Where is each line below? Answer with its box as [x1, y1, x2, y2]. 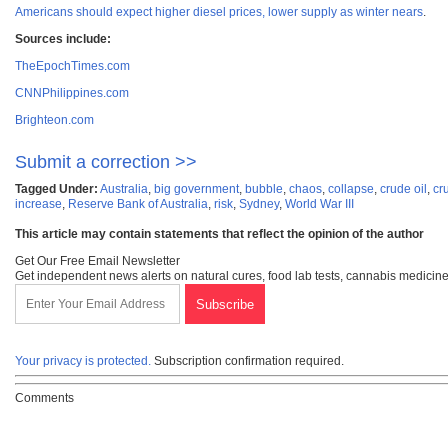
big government [154, 182, 239, 197]
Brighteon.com [15, 113, 94, 128]
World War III [285, 197, 354, 212]
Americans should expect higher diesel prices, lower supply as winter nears [15, 5, 423, 20]
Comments [15, 391, 74, 406]
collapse [328, 182, 374, 197]
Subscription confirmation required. [151, 354, 344, 369]
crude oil [380, 182, 427, 197]
